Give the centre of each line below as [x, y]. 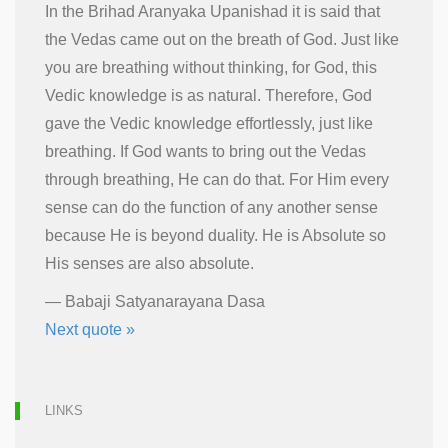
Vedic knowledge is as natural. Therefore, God [208, 95]
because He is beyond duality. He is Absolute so [215, 235]
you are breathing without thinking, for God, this [211, 67]
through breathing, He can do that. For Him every [217, 179]
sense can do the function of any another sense [211, 207]
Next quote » [90, 329]
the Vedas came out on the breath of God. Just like [222, 39]
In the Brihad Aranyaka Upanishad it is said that [212, 11]
